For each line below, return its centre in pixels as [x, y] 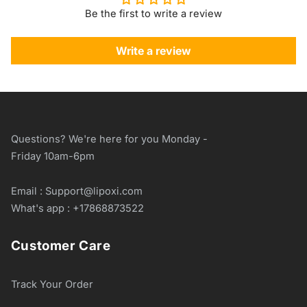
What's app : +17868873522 [77, 208]
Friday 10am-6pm [52, 156]
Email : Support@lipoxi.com [76, 191]
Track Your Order [52, 284]
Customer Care [61, 246]
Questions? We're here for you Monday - [109, 139]
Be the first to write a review [153, 13]
